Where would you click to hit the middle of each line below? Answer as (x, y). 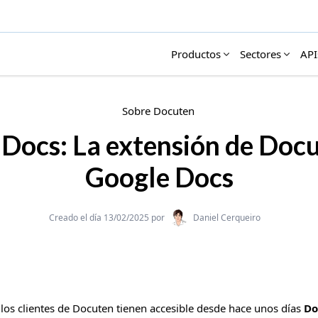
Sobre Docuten (158, 111)
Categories (184, 213)
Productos (196, 54)
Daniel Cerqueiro (227, 217)
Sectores (261, 54)
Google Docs (159, 177)
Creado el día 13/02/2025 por (107, 217)
